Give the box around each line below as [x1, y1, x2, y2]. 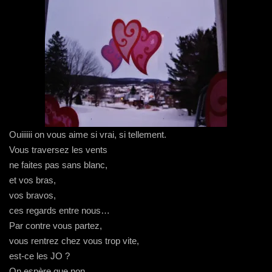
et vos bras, [9, 175, 56, 185]
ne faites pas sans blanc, [9, 160, 107, 170]
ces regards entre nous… [9, 205, 110, 216]
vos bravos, [9, 190, 56, 200]
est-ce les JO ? [9, 251, 70, 261]
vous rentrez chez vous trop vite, [9, 236, 139, 246]
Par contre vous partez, [9, 220, 102, 231]
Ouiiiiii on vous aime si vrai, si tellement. [9, 129, 166, 140]
